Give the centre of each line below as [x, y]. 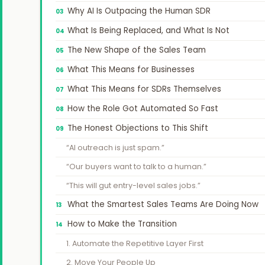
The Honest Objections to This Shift [138, 128]
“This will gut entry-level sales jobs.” [134, 185]
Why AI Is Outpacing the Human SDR [139, 11]
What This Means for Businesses [131, 70]
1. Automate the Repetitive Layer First [135, 243]
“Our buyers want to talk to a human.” [137, 167]
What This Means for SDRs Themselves [145, 89]
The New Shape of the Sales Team [137, 50]
